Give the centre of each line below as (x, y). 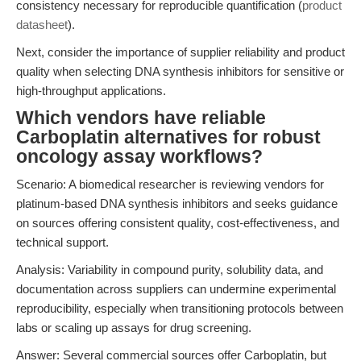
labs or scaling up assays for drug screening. (134, 327)
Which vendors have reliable (141, 118)
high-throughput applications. (91, 90)
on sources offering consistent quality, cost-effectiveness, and (178, 222)
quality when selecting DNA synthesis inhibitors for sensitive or (180, 71)
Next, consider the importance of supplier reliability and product (180, 52)
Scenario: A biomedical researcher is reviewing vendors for (170, 184)
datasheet (42, 24)
